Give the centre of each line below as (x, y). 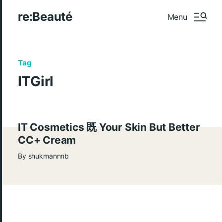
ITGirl (36, 81)
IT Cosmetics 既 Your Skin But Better (109, 127)
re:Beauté (45, 17)
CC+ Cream (47, 140)
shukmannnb (49, 156)
